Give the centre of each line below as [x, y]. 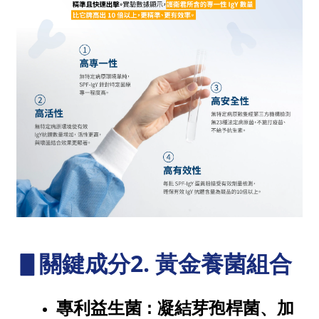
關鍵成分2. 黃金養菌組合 [166, 263]
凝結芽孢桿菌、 [217, 308]
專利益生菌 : [107, 308]
